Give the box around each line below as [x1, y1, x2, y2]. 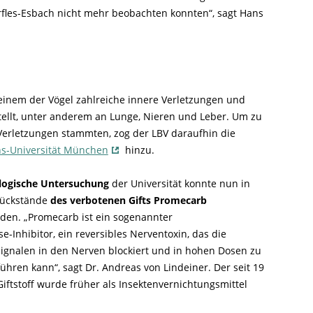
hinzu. [122, 143, 154, 156]
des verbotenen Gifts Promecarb [50, 194, 207, 207]
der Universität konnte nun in [108, 177, 250, 190]
